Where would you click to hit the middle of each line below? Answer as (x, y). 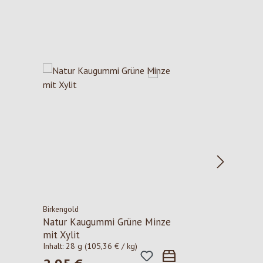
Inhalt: (54, 246)
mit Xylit (61, 235)
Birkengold (60, 209)
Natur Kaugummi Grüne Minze (107, 222)
